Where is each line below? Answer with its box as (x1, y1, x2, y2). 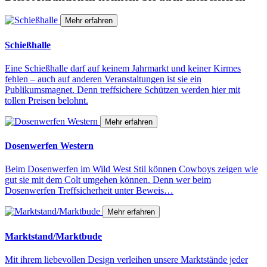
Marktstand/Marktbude (5, 231, 102, 241)
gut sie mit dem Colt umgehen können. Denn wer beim (5, 175, 211, 185)
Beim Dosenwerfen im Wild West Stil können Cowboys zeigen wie (5, 164, 258, 175)
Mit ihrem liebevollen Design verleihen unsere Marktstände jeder (5, 254, 248, 265)
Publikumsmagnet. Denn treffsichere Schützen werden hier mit (5, 84, 240, 95)
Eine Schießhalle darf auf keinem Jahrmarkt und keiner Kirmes (5, 63, 241, 73)
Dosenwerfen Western (5, 141, 94, 151)
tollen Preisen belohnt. (5, 95, 88, 105)
